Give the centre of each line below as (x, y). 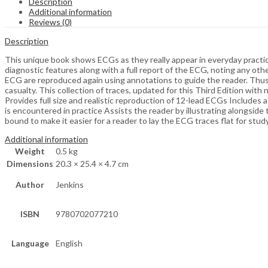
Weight (30, 151)
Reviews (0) (50, 22)
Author (30, 185)
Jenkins (70, 185)
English (69, 243)
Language (30, 243)
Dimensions (30, 164)
